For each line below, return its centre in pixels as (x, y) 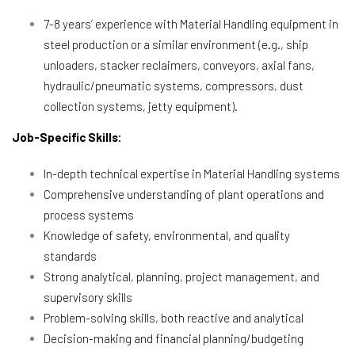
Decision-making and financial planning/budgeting (174, 338)
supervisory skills (88, 297)
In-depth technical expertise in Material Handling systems (192, 173)
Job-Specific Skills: (67, 137)
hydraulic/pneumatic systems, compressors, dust (174, 85)
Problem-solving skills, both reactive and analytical (174, 317)
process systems (89, 214)
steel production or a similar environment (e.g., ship (176, 44)
